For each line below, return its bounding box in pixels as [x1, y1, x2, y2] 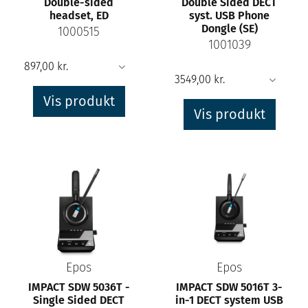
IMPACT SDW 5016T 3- [176, 280, 283, 294]
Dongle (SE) [201, 21, 258, 35]
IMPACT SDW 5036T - [27, 280, 130, 294]
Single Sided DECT [33, 294, 124, 307]
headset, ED [49, 8, 109, 22]
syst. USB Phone [189, 8, 269, 22]
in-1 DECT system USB [175, 294, 283, 307]
